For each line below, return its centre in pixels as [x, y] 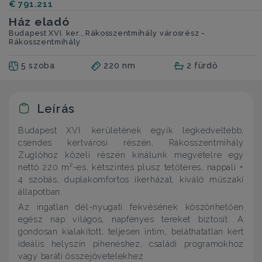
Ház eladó [39, 22]
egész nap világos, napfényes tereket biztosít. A [131, 219]
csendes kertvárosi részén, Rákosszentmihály [131, 143]
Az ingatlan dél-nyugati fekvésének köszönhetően [131, 207]
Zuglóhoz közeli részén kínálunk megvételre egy [131, 155]
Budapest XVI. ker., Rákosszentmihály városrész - [107, 33]
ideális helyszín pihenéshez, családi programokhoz [131, 244]
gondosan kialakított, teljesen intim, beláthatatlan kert [131, 232]
